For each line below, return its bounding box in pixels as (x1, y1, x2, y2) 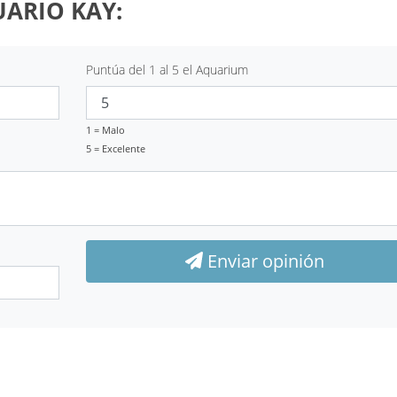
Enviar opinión (202, 248, 324, 273)
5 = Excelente (85, 141, 145, 155)
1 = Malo (85, 122, 125, 136)
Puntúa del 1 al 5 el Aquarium (85, 60, 248, 78)
